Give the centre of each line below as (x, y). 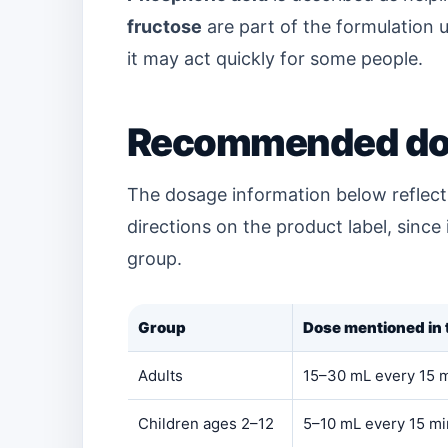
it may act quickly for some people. (275, 58)
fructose (164, 26)
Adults (160, 375)
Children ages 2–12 (206, 423)
